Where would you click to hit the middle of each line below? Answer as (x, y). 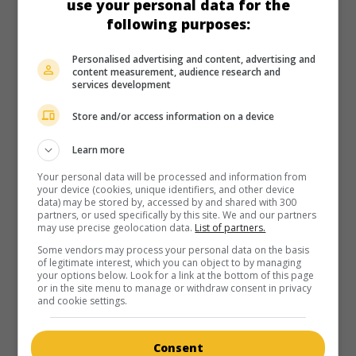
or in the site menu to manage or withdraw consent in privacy (175, 288)
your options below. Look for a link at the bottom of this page (176, 275)
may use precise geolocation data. (116, 227)
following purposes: (178, 23)
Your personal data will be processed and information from (172, 176)
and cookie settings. (83, 300)
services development (122, 84)
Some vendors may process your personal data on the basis (174, 250)
